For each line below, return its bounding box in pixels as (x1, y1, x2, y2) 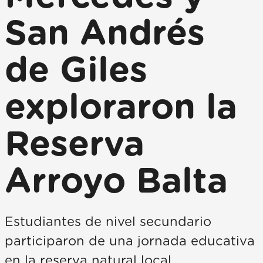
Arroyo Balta (5, 164, 228, 200)
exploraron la (5, 90, 237, 126)
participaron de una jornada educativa (5, 235, 255, 248)
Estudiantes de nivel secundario (5, 215, 211, 228)
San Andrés (5, 16, 205, 52)
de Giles (5, 53, 147, 89)
